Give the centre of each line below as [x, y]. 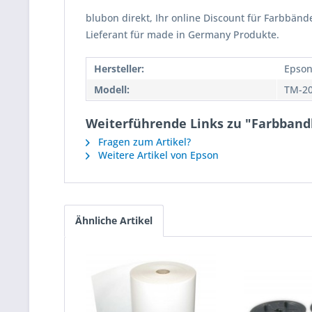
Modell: [112, 89]
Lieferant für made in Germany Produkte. [182, 34]
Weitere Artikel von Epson [157, 155]
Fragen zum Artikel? [143, 142]
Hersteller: [119, 69]
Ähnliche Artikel [114, 220]
